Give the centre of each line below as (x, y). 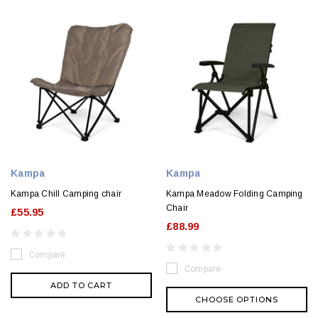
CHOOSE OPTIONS (237, 300)
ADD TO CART (81, 286)
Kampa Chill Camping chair (66, 194)
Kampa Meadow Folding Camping (235, 194)
